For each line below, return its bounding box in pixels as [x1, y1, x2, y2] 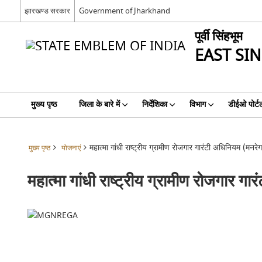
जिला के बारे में [78, 98, 120, 111]
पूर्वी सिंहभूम [194, 27, 243, 46]
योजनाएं [61, 143, 81, 153]
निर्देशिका [142, 98, 167, 111]
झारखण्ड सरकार [24, 5, 70, 16]
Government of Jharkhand [78, 5, 170, 16]
